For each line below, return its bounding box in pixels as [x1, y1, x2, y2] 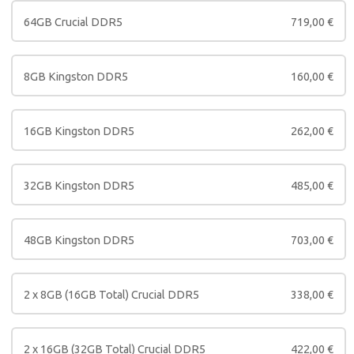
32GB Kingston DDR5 [24, 179, 134, 193]
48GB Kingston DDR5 [24, 234, 134, 247]
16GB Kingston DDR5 [24, 125, 134, 138]
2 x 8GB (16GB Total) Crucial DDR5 [24, 288, 199, 302]
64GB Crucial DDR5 [24, 16, 122, 29]
